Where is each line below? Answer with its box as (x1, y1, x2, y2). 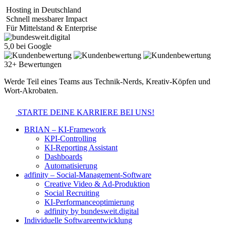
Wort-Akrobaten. (4, 86, 58, 95)
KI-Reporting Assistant (44, 143, 118, 152)
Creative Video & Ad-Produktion (44, 180, 150, 189)
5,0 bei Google (4, 42, 51, 51)
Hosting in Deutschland (6, 6, 81, 15)
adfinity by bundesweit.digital (44, 207, 139, 216)
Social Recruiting (44, 189, 99, 198)
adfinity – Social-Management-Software (24, 171, 151, 180)
